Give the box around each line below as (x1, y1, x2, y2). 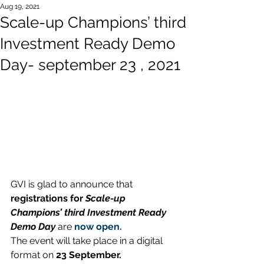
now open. (74, 220, 122, 232)
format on (11, 249, 56, 260)
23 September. (56, 249, 121, 260)
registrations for (11, 192, 85, 204)
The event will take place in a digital (11, 235, 165, 246)
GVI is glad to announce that (11, 178, 135, 190)
